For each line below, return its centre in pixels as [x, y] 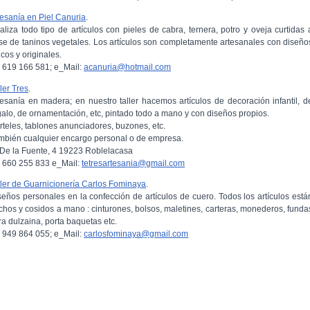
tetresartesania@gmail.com [133, 163]
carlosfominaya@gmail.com [136, 234]
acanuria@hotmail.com [127, 67]
